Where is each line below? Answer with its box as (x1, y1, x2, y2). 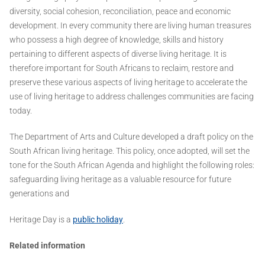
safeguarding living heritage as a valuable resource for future (9, 174, 231, 185)
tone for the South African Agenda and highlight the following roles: (9, 160, 254, 170)
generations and (9, 189, 69, 199)
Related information (9, 241, 85, 251)
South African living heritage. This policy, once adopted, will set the (9, 146, 250, 156)
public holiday (73, 215, 123, 225)
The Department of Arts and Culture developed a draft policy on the (9, 132, 253, 142)
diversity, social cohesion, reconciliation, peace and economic (9, 7, 231, 17)
